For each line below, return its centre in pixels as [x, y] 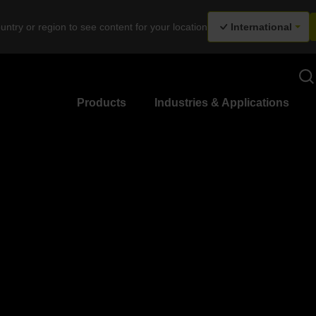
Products [102, 103]
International [262, 27]
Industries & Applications [222, 103]
